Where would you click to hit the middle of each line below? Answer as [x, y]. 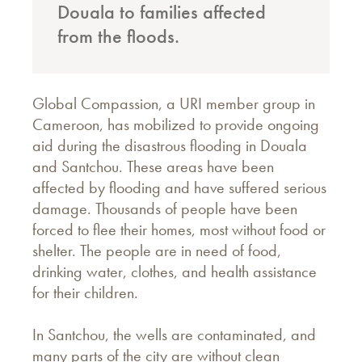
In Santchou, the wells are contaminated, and [174, 335]
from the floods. [119, 36]
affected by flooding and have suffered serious [179, 188]
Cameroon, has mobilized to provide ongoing [176, 125]
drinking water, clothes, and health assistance [175, 272]
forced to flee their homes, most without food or [179, 230]
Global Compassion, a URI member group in [174, 104]
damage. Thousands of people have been [165, 209]
